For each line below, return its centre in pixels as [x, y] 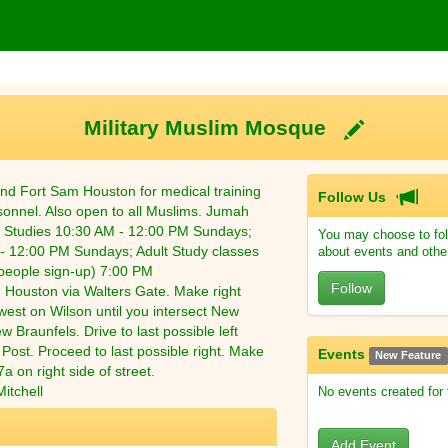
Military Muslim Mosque [214, 128]
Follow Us [358, 197]
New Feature [408, 355]
